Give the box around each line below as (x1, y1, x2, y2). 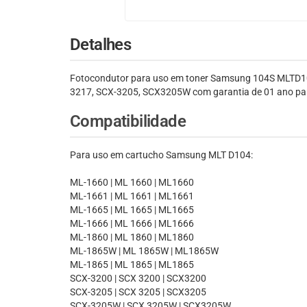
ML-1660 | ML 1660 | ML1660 (70, 177, 194, 188)
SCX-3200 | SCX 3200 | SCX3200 (70, 273, 206, 284)
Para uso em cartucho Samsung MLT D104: (70, 149, 253, 161)
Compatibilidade (70, 112, 186, 132)
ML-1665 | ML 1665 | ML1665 (70, 204, 194, 216)
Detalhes (70, 35, 132, 55)
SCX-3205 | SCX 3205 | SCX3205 (70, 286, 206, 298)
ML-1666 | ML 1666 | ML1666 (70, 218, 194, 230)
